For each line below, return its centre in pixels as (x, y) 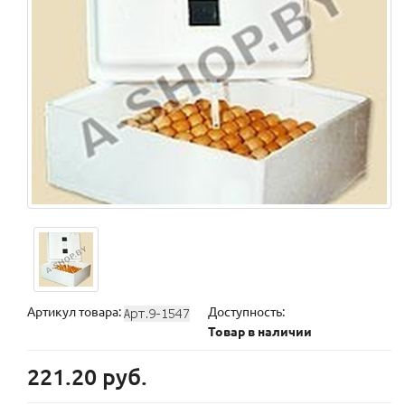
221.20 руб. (87, 377)
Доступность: (246, 311)
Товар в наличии (260, 331)
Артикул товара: (75, 311)
